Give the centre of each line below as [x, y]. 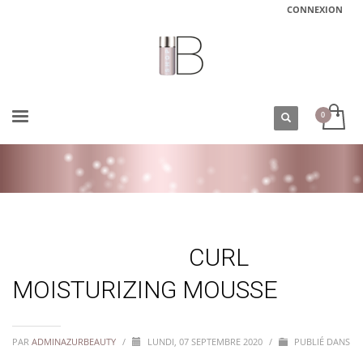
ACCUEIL [30, 245]
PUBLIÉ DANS [321, 341]
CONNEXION [315, 9]
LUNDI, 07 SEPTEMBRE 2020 [206, 341]
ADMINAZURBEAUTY [75, 341]
